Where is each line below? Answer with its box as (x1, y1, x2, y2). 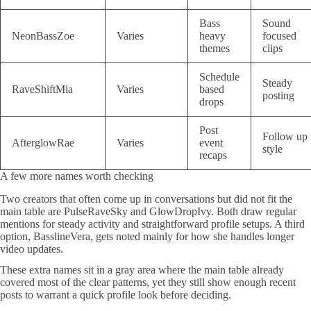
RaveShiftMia (12, 83, 73, 96)
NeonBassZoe (12, 30, 74, 42)
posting (262, 90, 294, 102)
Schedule (199, 71, 239, 83)
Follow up (262, 131, 308, 143)
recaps (199, 149, 227, 162)
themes (199, 42, 230, 55)
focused (262, 30, 296, 42)
